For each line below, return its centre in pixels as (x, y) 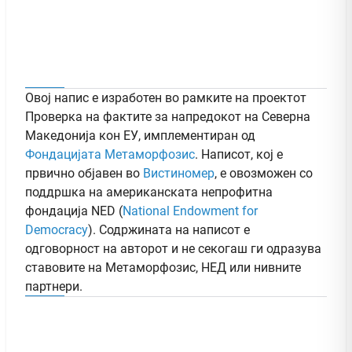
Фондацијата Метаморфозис (110, 154)
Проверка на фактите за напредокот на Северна (168, 116)
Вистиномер (179, 173)
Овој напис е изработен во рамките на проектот (166, 97)
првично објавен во (84, 173)
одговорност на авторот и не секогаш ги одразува (173, 248)
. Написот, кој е (239, 154)
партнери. (54, 286)
